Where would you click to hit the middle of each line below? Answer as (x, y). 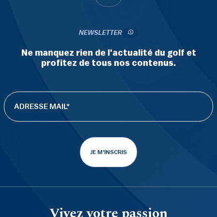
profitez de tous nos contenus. (108, 63)
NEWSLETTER (100, 33)
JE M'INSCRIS (108, 152)
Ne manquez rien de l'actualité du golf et (108, 53)
